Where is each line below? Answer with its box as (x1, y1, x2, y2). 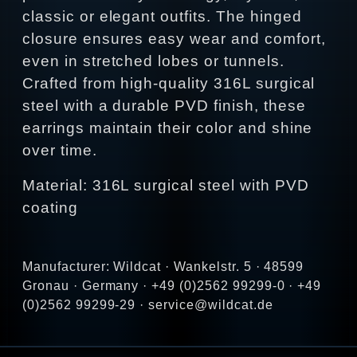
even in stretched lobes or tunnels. (22, 53, 284, 70)
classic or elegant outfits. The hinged (22, 8, 302, 25)
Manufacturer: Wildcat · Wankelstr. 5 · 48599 (22, 260, 304, 274)
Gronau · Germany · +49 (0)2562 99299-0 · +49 (22, 279, 322, 293)
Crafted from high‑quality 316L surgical (22, 75, 316, 92)
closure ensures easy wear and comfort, (22, 30, 326, 48)
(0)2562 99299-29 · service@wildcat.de (22, 298, 273, 312)
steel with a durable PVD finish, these (22, 97, 306, 115)
